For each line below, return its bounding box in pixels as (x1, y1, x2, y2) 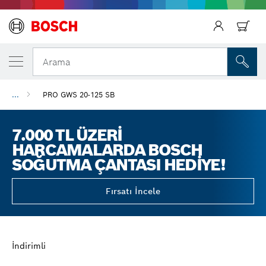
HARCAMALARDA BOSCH (12, 140, 202, 160)
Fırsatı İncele (106, 186, 160, 197)
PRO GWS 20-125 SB (43, 90, 115, 99)
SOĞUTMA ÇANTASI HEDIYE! (12, 154, 226, 175)
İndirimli (12, 240, 46, 251)
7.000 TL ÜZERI (12, 125, 122, 145)
